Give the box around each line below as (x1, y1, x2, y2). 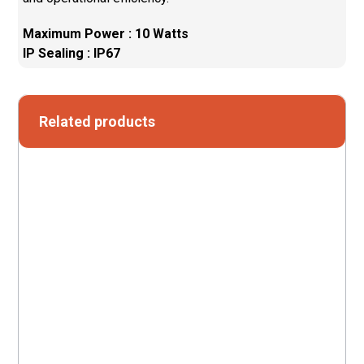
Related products (39, 112, 156, 130)
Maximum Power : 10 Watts (23, 25, 189, 41)
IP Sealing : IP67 (23, 45, 121, 61)
